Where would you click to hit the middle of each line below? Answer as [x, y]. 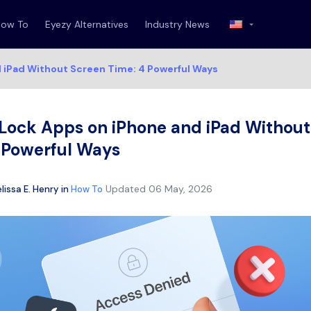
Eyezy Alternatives [87, 24]
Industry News [177, 24]
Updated [126, 189]
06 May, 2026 [179, 189]
